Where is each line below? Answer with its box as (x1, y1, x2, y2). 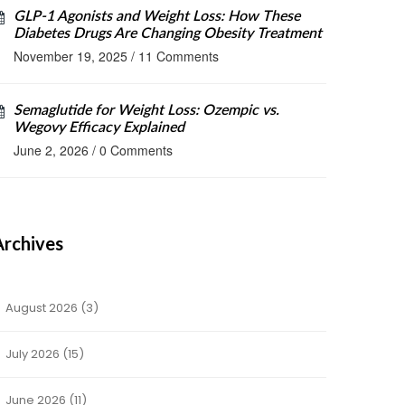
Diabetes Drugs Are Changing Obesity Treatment (14, 26, 322, 41)
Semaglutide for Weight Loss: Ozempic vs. (14, 103, 279, 118)
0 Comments (99, 141, 173, 159)
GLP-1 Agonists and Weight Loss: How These (14, 9, 300, 24)
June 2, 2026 (14, 141, 89, 159)
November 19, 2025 (14, 47, 127, 65)
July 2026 (3, 345, 62, 363)
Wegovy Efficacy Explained (14, 120, 184, 135)
